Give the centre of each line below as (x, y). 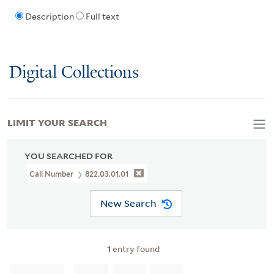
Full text (102, 17)
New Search (128, 203)
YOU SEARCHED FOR (68, 156)
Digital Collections (74, 73)
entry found (135, 248)
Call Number (53, 174)
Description (49, 17)
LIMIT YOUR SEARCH (57, 121)
